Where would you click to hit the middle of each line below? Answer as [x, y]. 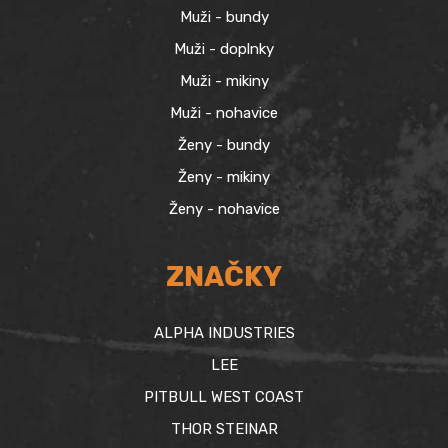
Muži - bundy [224, 16]
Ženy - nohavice [224, 208]
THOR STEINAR [224, 429]
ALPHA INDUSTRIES [224, 333]
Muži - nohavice [224, 112]
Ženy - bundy [224, 144]
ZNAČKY [224, 277]
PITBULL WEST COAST [224, 397]
